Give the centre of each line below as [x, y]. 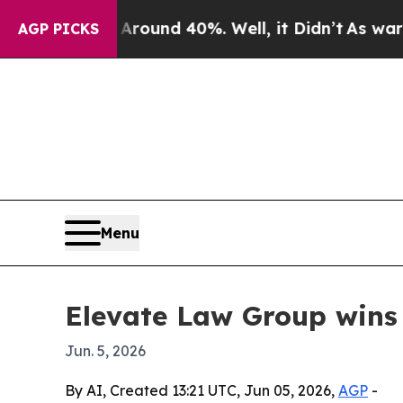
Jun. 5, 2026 [105, 350]
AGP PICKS [58, 29]
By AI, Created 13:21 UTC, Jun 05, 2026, [201, 390]
